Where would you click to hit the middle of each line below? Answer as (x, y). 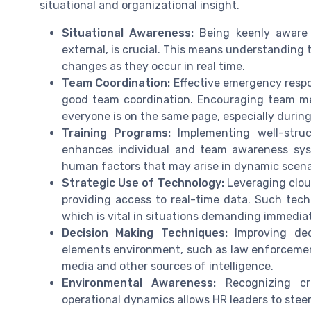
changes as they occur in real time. (153, 66)
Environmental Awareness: (139, 283)
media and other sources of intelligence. (168, 266)
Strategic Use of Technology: (143, 183)
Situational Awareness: (128, 33)
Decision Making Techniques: (145, 233)
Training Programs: (117, 133)
